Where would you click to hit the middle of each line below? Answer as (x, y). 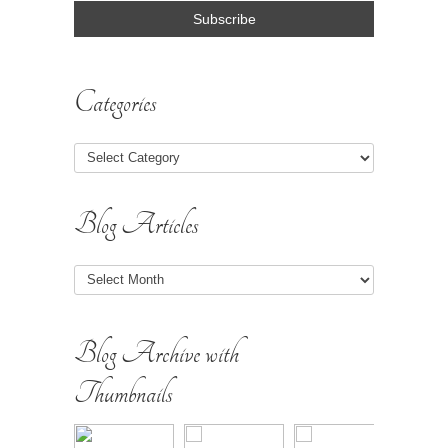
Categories (115, 102)
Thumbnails (123, 393)
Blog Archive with (156, 353)
